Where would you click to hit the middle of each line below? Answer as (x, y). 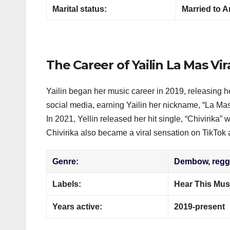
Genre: (66, 162)
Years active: (78, 207)
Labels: (67, 184)
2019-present (200, 207)
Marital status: (80, 9)
